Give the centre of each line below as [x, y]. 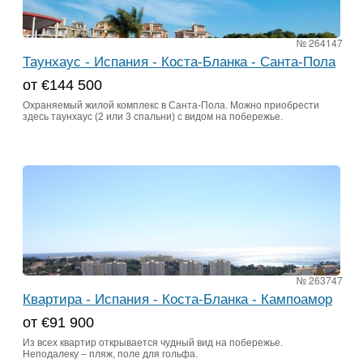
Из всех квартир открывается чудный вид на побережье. [153, 343]
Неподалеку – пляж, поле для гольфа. [110, 354]
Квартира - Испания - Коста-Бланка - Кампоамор [177, 300]
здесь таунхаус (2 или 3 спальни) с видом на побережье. [153, 117]
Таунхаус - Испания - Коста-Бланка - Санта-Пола [179, 62]
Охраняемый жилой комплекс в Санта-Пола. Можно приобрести [171, 106]
